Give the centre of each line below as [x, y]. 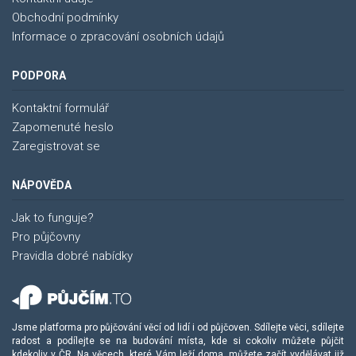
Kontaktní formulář [60, 108]
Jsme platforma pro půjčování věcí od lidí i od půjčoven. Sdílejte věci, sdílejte [178, 327]
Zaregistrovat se [56, 146]
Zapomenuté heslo [63, 127]
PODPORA [39, 75]
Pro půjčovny [46, 237]
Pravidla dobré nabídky [72, 256]
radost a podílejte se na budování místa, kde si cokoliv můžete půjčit [178, 341]
